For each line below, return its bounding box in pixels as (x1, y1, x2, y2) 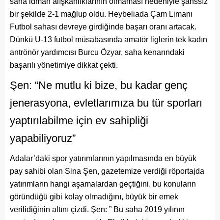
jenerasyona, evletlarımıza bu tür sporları (10, 97, 202, 110)
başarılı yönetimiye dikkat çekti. (10, 61, 118, 70)
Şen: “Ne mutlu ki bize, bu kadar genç (10, 79, 188, 92)
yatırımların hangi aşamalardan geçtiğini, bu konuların (10, 180, 196, 189)
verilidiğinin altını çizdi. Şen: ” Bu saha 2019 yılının (10, 205, 185, 214)
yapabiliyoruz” (10, 132, 76, 145)
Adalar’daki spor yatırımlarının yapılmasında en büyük (10, 154, 196, 163)
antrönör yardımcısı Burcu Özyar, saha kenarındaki (10, 48, 185, 57)
